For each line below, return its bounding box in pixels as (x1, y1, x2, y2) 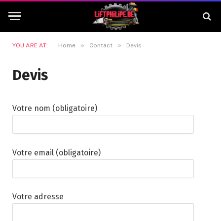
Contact (89, 42, 112, 49)
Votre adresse (12, 192, 64, 202)
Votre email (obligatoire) (12, 147, 101, 157)
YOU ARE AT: (12, 42, 48, 49)
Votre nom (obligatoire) (12, 104, 97, 113)
